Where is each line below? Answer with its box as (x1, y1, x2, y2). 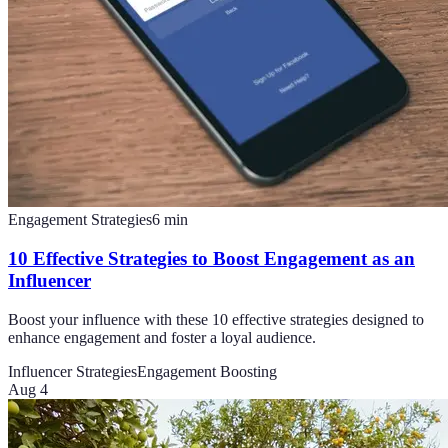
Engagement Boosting (137, 362, 277, 380)
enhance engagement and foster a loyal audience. (8, 328, 316, 346)
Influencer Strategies (8, 362, 137, 380)
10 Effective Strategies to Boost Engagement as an (8, 248, 415, 270)
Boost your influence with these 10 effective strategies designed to (8, 310, 424, 328)
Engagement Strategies (8, 211, 152, 229)
